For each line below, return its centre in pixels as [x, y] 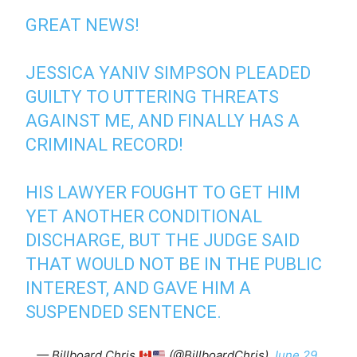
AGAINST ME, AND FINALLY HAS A [163, 121]
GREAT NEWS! [83, 25]
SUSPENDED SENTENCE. [124, 312]
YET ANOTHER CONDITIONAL [144, 217]
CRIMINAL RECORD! [105, 145]
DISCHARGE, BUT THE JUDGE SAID [163, 241]
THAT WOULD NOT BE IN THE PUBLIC [174, 265]
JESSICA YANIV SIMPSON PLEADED [169, 73]
